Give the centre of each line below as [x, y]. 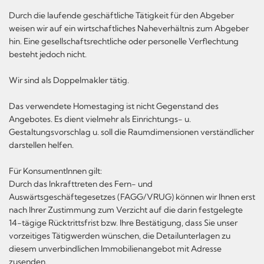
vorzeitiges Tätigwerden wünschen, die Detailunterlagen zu [120, 235]
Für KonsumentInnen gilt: [55, 171]
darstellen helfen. [41, 145]
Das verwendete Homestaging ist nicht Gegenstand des [114, 106]
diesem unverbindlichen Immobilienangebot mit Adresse [115, 248]
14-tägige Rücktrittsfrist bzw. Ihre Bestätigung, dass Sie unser [123, 222]
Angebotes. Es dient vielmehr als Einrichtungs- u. [100, 119]
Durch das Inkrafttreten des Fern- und [81, 184]
